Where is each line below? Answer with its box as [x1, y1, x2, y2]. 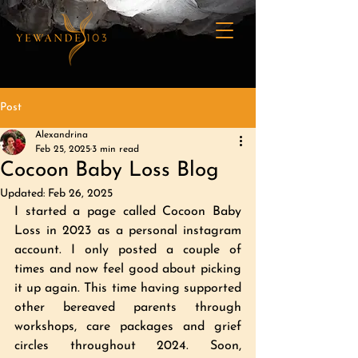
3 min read [92, 145, 139, 154]
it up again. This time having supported [14, 282, 241, 295]
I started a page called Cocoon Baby [14, 205, 241, 218]
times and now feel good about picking [14, 263, 241, 276]
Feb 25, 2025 [35, 145, 90, 154]
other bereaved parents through [14, 301, 241, 314]
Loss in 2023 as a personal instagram [14, 225, 241, 237]
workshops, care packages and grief [14, 320, 241, 333]
